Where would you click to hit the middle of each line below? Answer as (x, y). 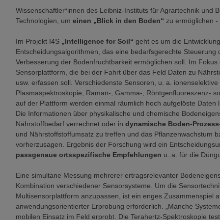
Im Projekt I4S (38, 41)
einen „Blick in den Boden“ (118, 21)
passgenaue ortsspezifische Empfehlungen (89, 155)
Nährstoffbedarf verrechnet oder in (70, 124)
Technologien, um (44, 21)
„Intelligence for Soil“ (96, 41)
